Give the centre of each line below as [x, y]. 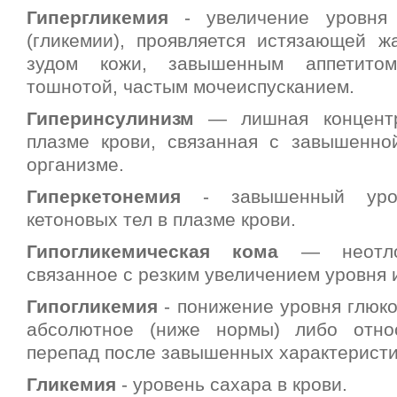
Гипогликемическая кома [153, 252]
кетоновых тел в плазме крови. [161, 220]
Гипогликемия [96, 307]
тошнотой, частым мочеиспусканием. [191, 87]
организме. [75, 165]
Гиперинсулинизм [110, 119]
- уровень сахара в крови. [234, 385]
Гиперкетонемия [115, 197]
